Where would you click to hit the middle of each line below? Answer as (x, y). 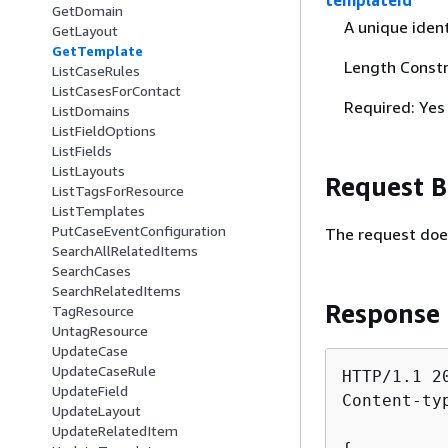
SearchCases (91, 271)
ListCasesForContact (116, 91)
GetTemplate (97, 51)
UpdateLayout (96, 411)
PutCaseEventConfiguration (139, 231)
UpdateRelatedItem (115, 431)
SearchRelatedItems (116, 291)
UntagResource (100, 331)
